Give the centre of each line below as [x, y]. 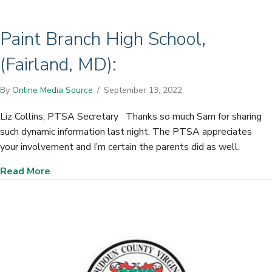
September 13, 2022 [143, 90]
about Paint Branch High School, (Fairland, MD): [160, 171]
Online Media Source [53, 90]
